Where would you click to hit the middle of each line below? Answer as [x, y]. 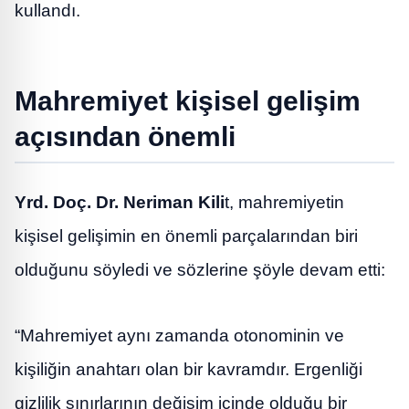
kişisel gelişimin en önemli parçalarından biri [186, 236]
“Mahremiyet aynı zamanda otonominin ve [179, 335]
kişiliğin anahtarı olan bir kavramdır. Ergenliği [189, 369]
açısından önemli [125, 136]
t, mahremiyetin [284, 203]
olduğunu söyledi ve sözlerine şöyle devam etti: [200, 270]
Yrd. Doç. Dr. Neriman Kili [120, 203]
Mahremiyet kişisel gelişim [188, 100]
